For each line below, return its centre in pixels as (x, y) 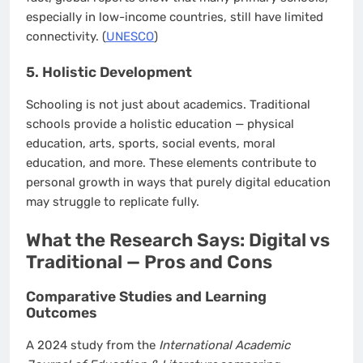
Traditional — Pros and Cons (149, 263)
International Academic (224, 345)
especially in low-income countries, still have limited (175, 17)
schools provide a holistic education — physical (160, 124)
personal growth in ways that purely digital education (178, 182)
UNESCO (130, 36)
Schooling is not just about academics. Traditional (168, 104)
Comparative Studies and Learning (146, 297)
